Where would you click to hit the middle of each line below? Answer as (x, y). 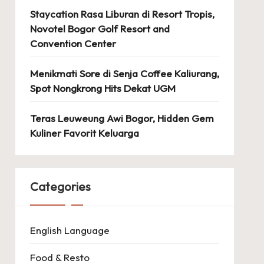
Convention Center (73, 43)
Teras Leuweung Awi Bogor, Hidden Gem (122, 118)
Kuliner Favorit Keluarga (84, 133)
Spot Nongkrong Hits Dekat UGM (103, 88)
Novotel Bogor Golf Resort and (100, 28)
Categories (60, 186)
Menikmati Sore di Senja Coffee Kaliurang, (124, 73)
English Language (70, 230)
